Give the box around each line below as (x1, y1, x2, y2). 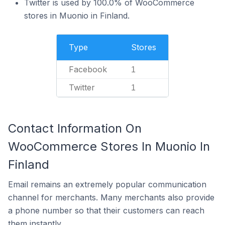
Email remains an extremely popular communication (8, 179, 206, 189)
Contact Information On (8, 121, 142, 136)
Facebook (69, 64, 107, 74)
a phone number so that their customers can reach (8, 205, 204, 215)
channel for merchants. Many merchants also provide (8, 192, 214, 202)
